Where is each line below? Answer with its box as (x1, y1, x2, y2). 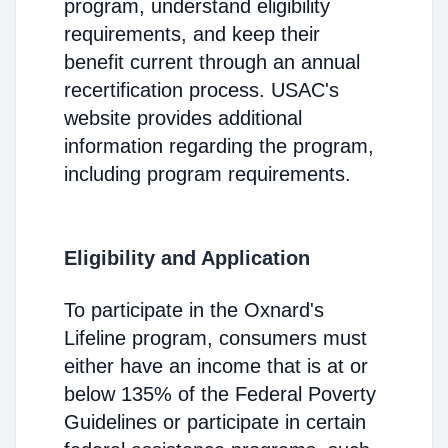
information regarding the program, (64, 135, 374, 157)
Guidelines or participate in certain (64, 411, 366, 433)
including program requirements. (64, 163, 351, 185)
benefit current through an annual (64, 51, 360, 73)
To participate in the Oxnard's (64, 299, 324, 321)
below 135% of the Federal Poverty (64, 383, 376, 405)
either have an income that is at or (64, 355, 368, 377)
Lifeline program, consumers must (64, 327, 367, 349)
